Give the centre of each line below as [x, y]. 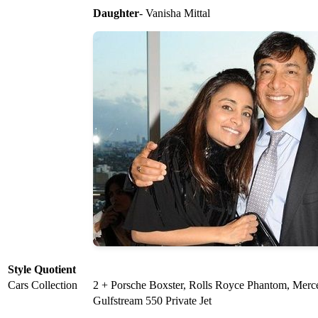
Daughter [116, 13]
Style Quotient [42, 270]
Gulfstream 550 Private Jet [152, 301]
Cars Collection [43, 285]
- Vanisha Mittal [175, 13]
